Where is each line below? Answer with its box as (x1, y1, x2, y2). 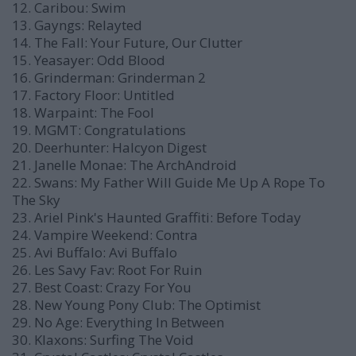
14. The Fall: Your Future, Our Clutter (12, 33, 242, 52)
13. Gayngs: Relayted (12, 16, 142, 34)
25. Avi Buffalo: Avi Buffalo (12, 243, 177, 261)
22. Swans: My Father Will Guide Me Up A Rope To (12, 173, 325, 192)
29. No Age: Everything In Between (12, 313, 224, 331)
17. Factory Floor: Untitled (12, 86, 175, 104)
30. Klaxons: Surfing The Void (12, 331, 194, 349)
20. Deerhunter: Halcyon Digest (12, 138, 207, 157)
